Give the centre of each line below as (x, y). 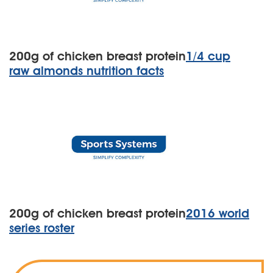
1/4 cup (208, 56)
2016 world (218, 213)
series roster (42, 228)
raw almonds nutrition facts (87, 71)
